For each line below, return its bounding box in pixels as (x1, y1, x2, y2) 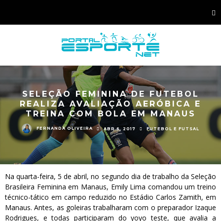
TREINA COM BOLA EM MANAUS (25, 109, 196, 118)
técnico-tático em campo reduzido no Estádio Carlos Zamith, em (5, 192, 216, 202)
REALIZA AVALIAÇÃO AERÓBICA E (20, 99, 201, 109)
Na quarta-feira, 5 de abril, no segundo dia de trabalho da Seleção (5, 172, 216, 181)
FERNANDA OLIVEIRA (37, 125, 93, 131)
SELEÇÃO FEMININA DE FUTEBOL (22, 89, 199, 99)
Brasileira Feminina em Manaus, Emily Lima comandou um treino (5, 182, 216, 191)
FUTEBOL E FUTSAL (147, 126, 199, 131)
